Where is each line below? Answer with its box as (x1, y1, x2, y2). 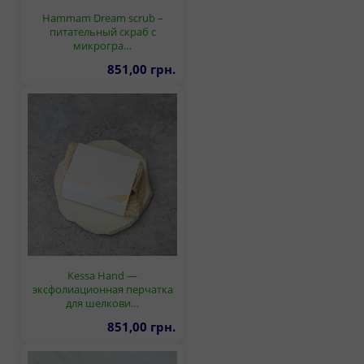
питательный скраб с (49, 24, 156, 39)
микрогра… (73, 37, 132, 53)
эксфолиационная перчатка (32, 281, 173, 297)
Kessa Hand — (67, 267, 137, 283)
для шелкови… (66, 295, 139, 310)
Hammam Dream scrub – (41, 10, 163, 25)
